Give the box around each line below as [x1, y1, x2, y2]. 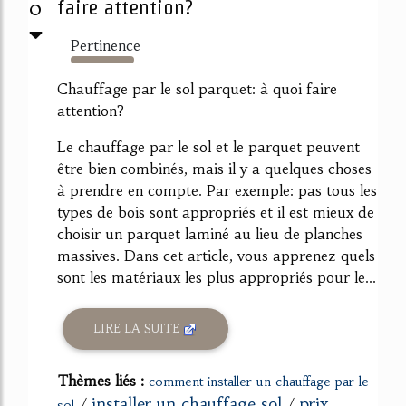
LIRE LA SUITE [93, 321, 184, 337]
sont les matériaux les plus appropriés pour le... [57, 267, 376, 286]
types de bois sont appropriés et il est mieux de [57, 202, 374, 221]
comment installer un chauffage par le [149, 372, 369, 390]
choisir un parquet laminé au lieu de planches [57, 224, 362, 243]
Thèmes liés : [57, 371, 149, 390]
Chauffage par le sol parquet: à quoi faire [57, 79, 337, 98]
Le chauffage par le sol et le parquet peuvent [57, 137, 360, 156]
